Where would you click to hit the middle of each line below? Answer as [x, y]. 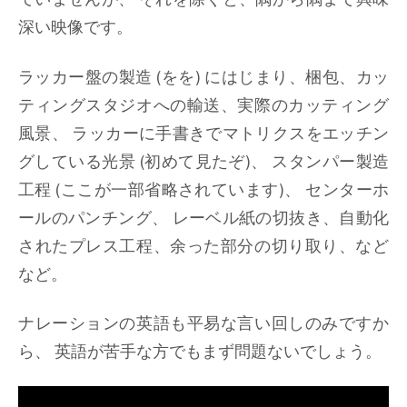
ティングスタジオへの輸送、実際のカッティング [203, 104]
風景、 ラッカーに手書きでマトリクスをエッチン [203, 133]
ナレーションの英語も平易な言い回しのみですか [203, 323]
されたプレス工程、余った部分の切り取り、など [203, 245]
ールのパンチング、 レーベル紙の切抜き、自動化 [203, 217]
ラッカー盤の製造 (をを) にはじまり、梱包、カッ [203, 76]
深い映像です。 [75, 27]
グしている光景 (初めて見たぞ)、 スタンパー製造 [203, 161]
